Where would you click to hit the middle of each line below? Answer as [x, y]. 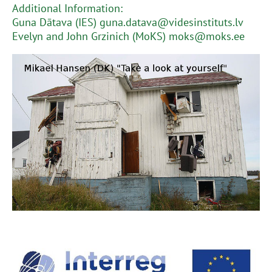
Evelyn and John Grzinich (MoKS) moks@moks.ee [128, 36]
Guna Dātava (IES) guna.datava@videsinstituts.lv [128, 22]
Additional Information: [67, 8]
